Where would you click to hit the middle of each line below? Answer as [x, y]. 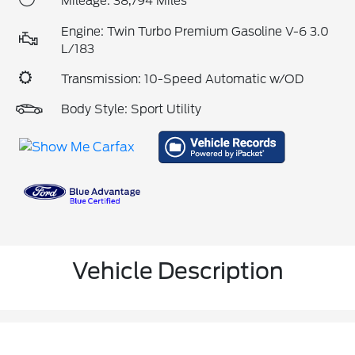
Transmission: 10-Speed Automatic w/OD [182, 79]
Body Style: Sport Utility [131, 109]
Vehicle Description [177, 271]
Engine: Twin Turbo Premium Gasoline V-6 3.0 [195, 32]
